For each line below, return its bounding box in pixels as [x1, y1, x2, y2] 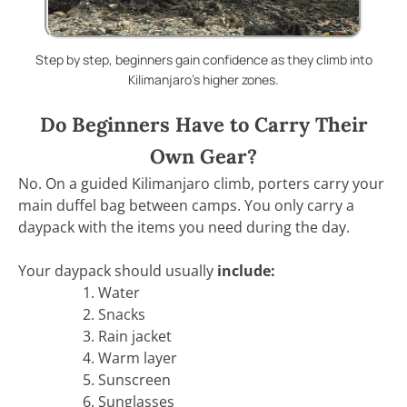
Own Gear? [150, 143, 257, 169]
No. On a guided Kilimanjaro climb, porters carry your [18, 173, 384, 194]
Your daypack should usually [18, 260, 217, 281]
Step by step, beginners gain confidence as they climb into [35, 50, 372, 68]
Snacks [98, 303, 145, 324]
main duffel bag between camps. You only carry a [18, 194, 354, 215]
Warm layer [98, 347, 177, 368]
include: [217, 260, 275, 281]
